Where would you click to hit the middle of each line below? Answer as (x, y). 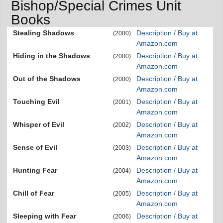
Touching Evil (36, 102)
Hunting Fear (35, 170)
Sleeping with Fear (45, 216)
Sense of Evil (35, 147)
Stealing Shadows (44, 33)
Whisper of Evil (39, 124)
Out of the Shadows (47, 79)
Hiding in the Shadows (52, 56)
